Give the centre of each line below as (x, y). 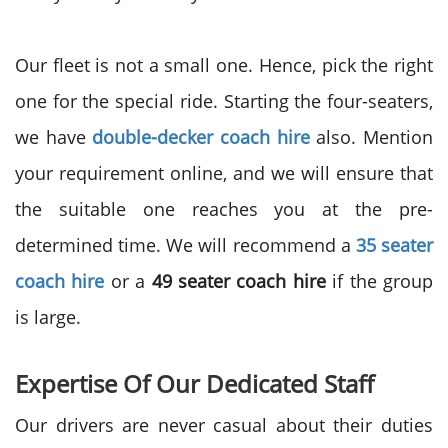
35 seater (394, 245)
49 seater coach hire (238, 281)
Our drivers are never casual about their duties (224, 425)
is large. (48, 317)
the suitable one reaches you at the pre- (224, 209)
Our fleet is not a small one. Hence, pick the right (224, 65)
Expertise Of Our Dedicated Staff (194, 383)
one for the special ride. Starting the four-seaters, (224, 101)
